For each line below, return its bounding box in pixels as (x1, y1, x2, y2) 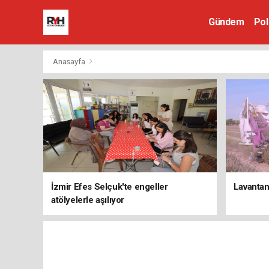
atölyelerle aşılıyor (51, 195, 124, 205)
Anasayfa (53, 57, 87, 66)
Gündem (208, 16, 244, 28)
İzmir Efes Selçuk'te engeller (51, 181, 168, 192)
